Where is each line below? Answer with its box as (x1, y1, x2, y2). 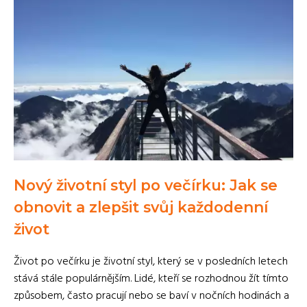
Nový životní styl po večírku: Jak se (14, 176, 278, 194)
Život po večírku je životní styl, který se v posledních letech (14, 253, 288, 271)
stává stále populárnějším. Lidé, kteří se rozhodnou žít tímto (14, 270, 288, 288)
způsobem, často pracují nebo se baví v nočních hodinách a (14, 287, 289, 305)
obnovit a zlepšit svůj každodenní (14, 198, 268, 216)
